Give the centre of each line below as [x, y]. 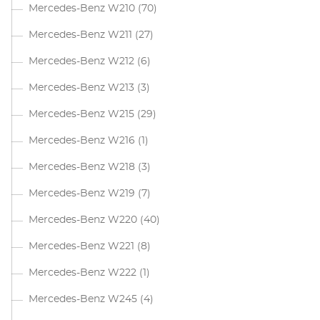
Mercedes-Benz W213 [81, 88]
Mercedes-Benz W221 [81, 246]
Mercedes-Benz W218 [82, 167]
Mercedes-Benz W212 [81, 61]
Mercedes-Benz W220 [83, 220]
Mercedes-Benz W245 [83, 299]
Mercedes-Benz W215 [81, 114]
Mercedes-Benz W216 [82, 141]
